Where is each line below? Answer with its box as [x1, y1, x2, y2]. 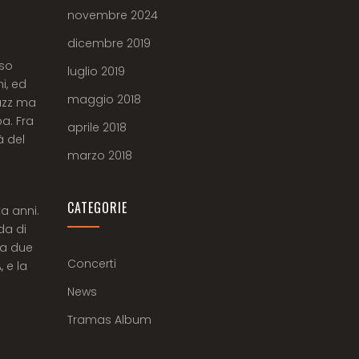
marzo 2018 [67, 147, 132, 163]
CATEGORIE [67, 198, 127, 217]
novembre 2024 [67, 7, 158, 23]
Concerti [67, 256, 116, 272]
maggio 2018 [67, 91, 141, 107]
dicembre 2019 [67, 35, 151, 51]
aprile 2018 [67, 119, 127, 135]
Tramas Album [67, 312, 151, 328]
